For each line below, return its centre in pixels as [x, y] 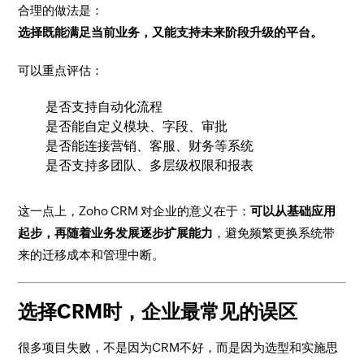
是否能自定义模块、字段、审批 [137, 126]
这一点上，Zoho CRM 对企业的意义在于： [134, 211]
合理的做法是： [61, 10]
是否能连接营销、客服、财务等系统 [150, 146]
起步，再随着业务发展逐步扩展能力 [116, 233]
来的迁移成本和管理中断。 [91, 255]
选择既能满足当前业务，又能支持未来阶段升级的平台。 [171, 32]
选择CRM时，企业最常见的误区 [158, 312]
